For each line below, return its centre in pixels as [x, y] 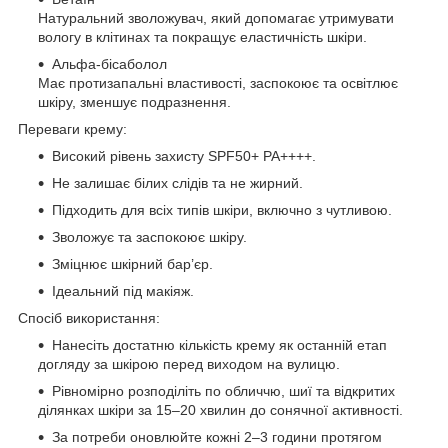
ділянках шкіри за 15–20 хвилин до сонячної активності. [220, 409]
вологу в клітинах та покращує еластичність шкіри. [202, 36]
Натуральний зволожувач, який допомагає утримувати [216, 17]
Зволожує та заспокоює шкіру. [149, 236]
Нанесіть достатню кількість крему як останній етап [219, 344]
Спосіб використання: [89, 317]
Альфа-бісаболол [109, 63]
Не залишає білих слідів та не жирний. [177, 182]
